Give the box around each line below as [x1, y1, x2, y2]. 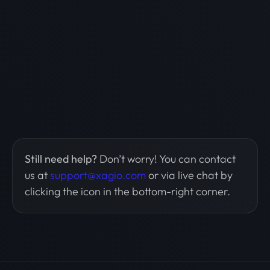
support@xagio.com [50, 168, 146, 183]
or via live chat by [146, 168, 233, 183]
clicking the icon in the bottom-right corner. [25, 184, 230, 199]
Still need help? [25, 152, 99, 166]
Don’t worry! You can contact [99, 152, 236, 166]
